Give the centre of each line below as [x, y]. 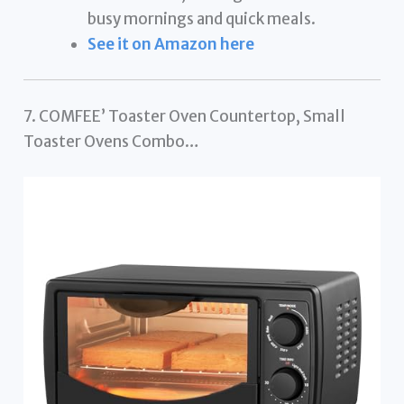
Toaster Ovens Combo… [112, 141]
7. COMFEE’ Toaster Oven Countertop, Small [185, 116]
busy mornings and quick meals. [202, 18]
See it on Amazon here [171, 44]
